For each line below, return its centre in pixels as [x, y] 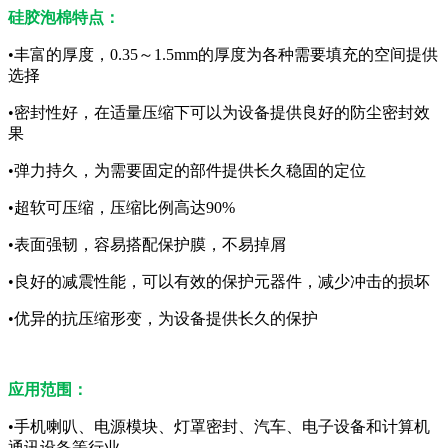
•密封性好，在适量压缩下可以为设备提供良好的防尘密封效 [219, 113]
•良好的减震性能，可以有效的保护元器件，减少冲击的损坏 [219, 282]
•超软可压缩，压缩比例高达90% [121, 208]
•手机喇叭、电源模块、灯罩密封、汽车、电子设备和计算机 [219, 427]
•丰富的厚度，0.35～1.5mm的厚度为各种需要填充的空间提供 [223, 55]
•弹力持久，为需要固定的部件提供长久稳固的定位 [187, 171]
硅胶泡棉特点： [64, 18]
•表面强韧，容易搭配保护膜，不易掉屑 [147, 245]
